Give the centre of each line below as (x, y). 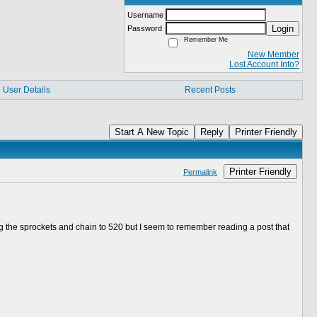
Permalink (200, 172)
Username (146, 15)
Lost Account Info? (264, 64)
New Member (273, 54)
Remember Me (204, 40)
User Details (26, 90)
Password (146, 28)
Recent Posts (210, 90)
